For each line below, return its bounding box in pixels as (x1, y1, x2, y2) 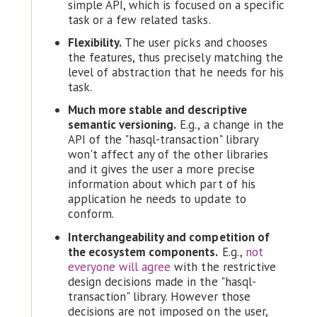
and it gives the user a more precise (67, 161, 255, 178)
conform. (67, 206, 115, 222)
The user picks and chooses (122, 35, 267, 51)
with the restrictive (171, 258, 276, 275)
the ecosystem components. (67, 243, 219, 260)
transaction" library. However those (67, 288, 250, 304)
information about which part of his (67, 176, 255, 192)
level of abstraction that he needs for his (67, 64, 284, 81)
